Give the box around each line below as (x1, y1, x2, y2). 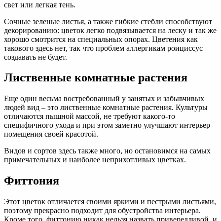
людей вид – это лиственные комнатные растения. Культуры (4, 103, 208, 112)
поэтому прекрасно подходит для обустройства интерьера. (4, 206, 201, 215)
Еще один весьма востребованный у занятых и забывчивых (4, 94, 204, 103)
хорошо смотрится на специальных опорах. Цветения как (4, 35, 198, 43)
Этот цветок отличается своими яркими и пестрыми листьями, (4, 197, 216, 206)
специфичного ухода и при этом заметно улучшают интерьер (4, 121, 210, 130)
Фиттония (4, 174, 59, 187)
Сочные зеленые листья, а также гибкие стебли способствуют (4, 17, 212, 26)
